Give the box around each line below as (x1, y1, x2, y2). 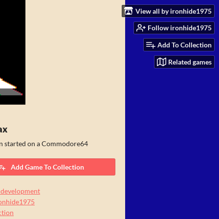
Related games (168, 57, 212, 66)
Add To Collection (157, 41, 212, 49)
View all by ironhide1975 (135, 6, 212, 15)
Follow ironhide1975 (148, 23, 212, 32)
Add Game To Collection (10, 163, 84, 171)
